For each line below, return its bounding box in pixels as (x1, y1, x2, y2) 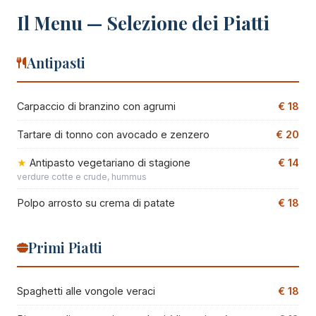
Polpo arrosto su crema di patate (17, 196, 175, 209)
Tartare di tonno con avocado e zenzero (17, 128, 209, 140)
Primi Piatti (28, 237, 102, 257)
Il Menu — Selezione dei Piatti (17, 10, 269, 35)
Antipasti (27, 52, 85, 72)
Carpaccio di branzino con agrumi (17, 99, 176, 112)
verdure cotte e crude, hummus (17, 171, 147, 182)
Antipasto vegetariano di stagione (30, 156, 190, 169)
